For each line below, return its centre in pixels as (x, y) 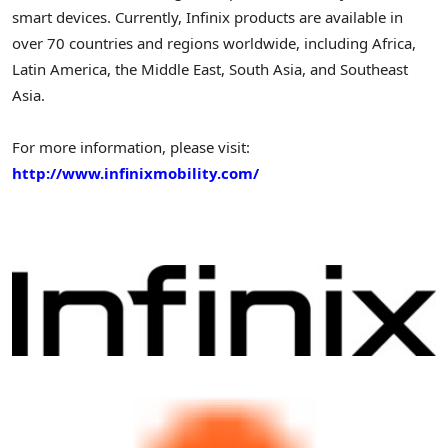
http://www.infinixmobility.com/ (135, 173)
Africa (392, 42)
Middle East (181, 68)
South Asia (265, 68)
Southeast (374, 68)
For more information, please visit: (131, 147)
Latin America (59, 68)
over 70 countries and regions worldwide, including (192, 42)
